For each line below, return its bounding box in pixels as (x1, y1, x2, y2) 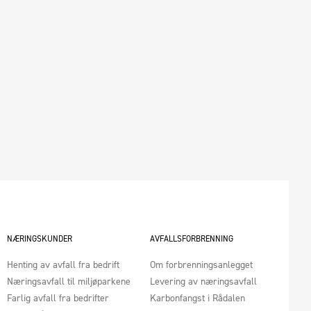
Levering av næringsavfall (149, 274, 257, 288)
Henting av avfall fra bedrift (7, 258, 120, 271)
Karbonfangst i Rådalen (149, 291, 245, 305)
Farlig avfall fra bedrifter (7, 291, 110, 305)
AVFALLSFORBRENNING (149, 233, 233, 244)
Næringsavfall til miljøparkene (7, 274, 131, 288)
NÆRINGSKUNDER (7, 233, 73, 244)
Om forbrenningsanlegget (149, 258, 253, 271)
